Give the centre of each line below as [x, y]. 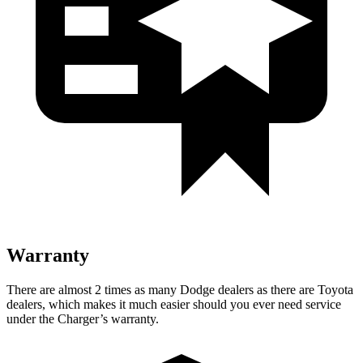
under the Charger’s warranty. [83, 318]
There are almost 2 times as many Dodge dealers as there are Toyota [180, 289]
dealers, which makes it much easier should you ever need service [174, 304]
